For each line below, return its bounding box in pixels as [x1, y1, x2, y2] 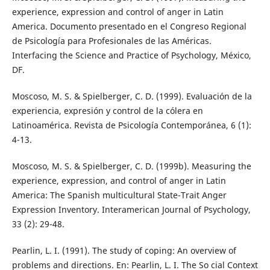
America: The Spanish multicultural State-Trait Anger [11, 189, 227, 201]
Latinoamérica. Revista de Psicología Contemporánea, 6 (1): [11, 119, 251, 131]
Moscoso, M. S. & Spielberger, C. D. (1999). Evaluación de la [11, 90, 252, 102]
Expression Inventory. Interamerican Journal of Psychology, [11, 203, 251, 215]
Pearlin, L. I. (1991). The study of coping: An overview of [11, 244, 236, 256]
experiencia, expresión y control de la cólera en [11, 104, 203, 116]
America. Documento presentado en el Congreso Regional [11, 20, 246, 32]
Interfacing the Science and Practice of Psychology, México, [11, 49, 251, 61]
